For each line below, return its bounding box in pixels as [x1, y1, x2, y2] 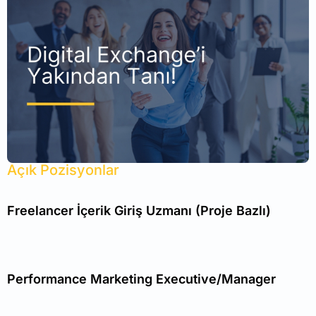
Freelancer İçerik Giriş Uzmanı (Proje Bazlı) [7, 202, 271, 218]
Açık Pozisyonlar [7, 161, 119, 178]
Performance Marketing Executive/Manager [7, 271, 276, 286]
